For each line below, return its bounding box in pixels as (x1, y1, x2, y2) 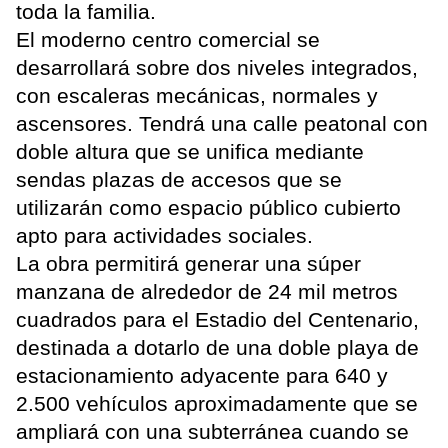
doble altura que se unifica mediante (16, 140, 364, 164)
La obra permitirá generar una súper (16, 252, 361, 276)
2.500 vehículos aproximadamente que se (16, 392, 418, 416)
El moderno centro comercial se (16, 28, 320, 52)
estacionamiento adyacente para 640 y (16, 364, 388, 388)
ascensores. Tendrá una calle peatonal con (16, 112, 428, 136)
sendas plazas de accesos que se (16, 168, 342, 192)
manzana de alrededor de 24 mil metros (16, 280, 398, 304)
